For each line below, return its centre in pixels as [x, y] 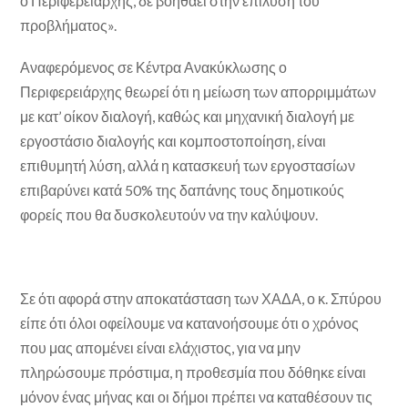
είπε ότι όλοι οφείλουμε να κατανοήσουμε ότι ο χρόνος [190, 323]
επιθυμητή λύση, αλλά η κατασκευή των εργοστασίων [188, 165]
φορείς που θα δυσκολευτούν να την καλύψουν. [169, 214]
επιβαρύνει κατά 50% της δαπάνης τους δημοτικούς [183, 189]
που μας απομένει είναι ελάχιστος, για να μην [161, 348]
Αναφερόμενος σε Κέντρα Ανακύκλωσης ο [154, 66]
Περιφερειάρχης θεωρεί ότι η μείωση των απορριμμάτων [199, 91]
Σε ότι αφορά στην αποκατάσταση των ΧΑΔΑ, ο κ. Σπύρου [201, 299]
